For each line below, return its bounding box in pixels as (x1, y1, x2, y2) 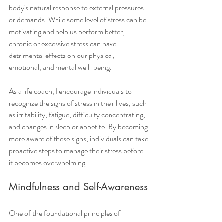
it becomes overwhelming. (9, 157, 87, 168)
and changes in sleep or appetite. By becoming (9, 121, 149, 133)
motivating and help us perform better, (9, 26, 126, 38)
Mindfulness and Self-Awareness (9, 180, 148, 194)
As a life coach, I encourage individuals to (9, 85, 133, 97)
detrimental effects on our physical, (9, 50, 116, 61)
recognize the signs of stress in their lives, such (9, 97, 148, 109)
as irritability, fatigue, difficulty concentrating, (9, 109, 147, 121)
